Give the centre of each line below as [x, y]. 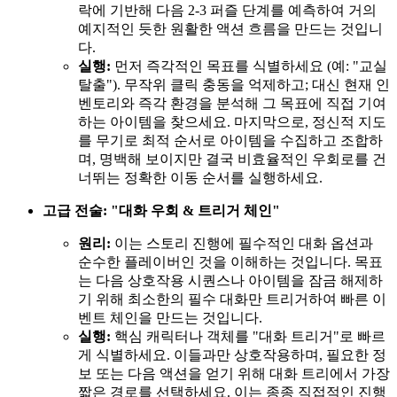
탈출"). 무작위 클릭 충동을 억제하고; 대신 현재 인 [234, 85]
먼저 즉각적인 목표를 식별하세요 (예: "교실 [249, 66]
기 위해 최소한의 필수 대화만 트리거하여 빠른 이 [232, 300]
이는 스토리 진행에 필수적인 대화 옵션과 [242, 244]
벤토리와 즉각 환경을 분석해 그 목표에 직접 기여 [232, 104]
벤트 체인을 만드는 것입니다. [170, 318]
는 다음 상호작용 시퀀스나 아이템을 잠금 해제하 [230, 281]
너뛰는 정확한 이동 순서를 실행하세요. [200, 178]
